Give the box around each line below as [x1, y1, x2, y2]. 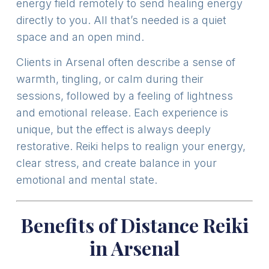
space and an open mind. [16, 30, 144, 43]
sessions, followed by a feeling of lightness [16, 89, 233, 103]
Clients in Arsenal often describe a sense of [16, 56, 235, 69]
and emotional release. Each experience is [16, 106, 228, 119]
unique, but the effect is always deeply [16, 123, 211, 136]
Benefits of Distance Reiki [20, 212, 249, 238]
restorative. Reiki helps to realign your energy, [16, 140, 246, 153]
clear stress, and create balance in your [16, 157, 217, 170]
